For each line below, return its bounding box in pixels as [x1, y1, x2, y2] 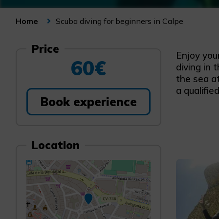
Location [32, 138, 80, 152]
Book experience [40, 94, 137, 109]
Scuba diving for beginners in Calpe [56, 16, 183, 26]
